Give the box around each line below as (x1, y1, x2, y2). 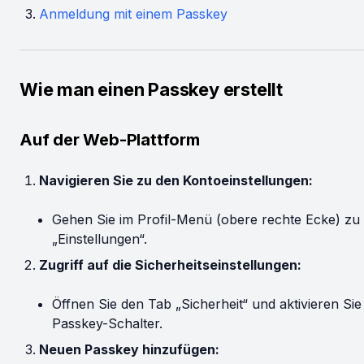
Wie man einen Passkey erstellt (19, 79, 283, 100)
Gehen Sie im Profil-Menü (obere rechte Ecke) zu (52, 211, 360, 227)
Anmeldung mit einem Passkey (39, 6, 227, 22)
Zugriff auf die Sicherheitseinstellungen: (39, 257, 301, 273)
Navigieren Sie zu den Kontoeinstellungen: (39, 172, 313, 188)
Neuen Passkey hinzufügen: (39, 341, 219, 357)
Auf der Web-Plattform (19, 130, 200, 149)
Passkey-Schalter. (52, 315, 162, 331)
